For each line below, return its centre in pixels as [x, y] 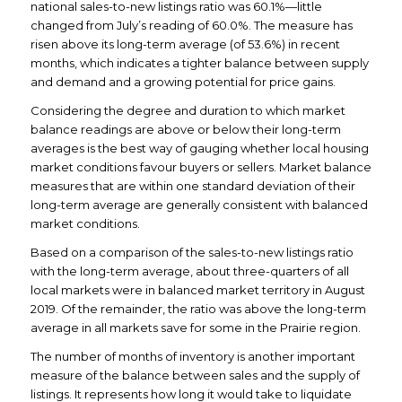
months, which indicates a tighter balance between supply [199, 62]
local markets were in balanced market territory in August [197, 289]
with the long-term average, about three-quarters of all [189, 271]
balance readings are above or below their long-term [185, 129]
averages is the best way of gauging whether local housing [199, 148]
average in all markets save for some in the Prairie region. [195, 327]
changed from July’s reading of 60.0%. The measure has [191, 25]
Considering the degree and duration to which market [188, 110]
